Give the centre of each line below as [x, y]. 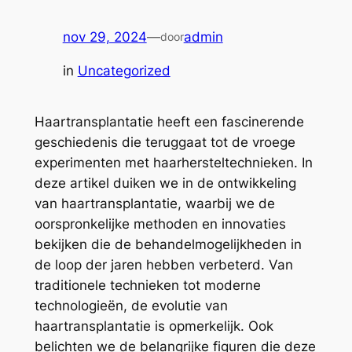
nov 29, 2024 [104, 37]
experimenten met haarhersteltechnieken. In [173, 163]
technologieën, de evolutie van [131, 306]
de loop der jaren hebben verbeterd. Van [163, 265]
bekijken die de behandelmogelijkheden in [168, 245]
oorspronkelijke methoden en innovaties [160, 224]
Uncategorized [124, 71]
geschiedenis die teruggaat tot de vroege [165, 143]
